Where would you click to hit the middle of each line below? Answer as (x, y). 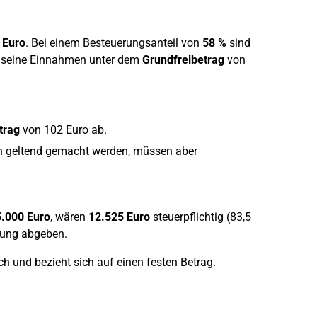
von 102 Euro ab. (63, 130)
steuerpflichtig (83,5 (200, 217)
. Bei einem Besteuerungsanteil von (114, 43)
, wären (69, 217)
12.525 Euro (119, 217)
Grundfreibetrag (183, 60)
